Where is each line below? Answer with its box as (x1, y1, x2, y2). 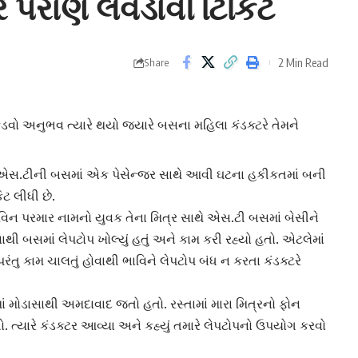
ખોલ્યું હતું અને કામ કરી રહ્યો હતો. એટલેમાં (94, 231, 324, 248)
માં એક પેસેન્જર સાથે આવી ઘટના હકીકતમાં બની (71, 166, 326, 183)
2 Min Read (277, 54, 328, 70)
